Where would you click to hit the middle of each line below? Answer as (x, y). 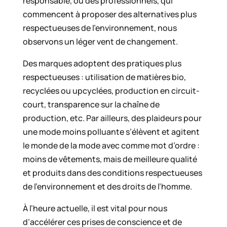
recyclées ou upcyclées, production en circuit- (111, 91)
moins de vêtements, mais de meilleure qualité (110, 159)
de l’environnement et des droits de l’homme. (107, 187)
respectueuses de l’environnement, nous (100, 28)
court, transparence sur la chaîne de (91, 105)
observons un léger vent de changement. (100, 42)
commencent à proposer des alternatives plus (109, 14)
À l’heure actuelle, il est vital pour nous (95, 209)
